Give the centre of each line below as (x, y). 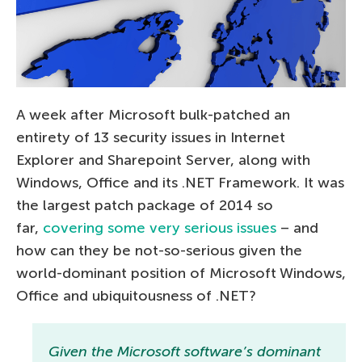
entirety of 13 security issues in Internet (151, 138)
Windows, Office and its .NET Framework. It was (180, 183)
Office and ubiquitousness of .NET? (136, 296)
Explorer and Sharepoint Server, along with (163, 160)
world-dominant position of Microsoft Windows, (181, 274)
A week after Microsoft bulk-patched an (153, 115)
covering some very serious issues (160, 228)
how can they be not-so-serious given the (159, 251)
